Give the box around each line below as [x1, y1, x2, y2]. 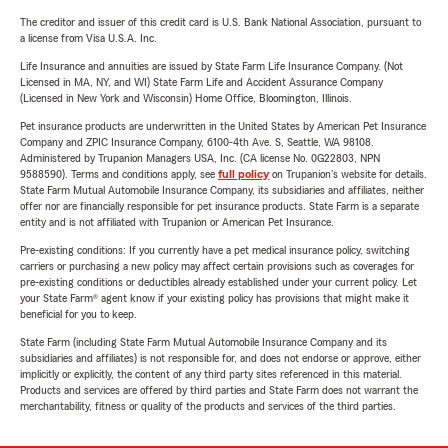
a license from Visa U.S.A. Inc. [20, 32, 157, 44]
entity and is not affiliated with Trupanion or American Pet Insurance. [20, 216, 334, 228]
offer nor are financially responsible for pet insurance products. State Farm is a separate [20, 200, 419, 212]
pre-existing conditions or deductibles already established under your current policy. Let [20, 276, 417, 288]
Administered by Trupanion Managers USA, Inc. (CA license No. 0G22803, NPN [20, 152, 380, 164]
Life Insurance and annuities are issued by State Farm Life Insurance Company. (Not [20, 60, 403, 72]
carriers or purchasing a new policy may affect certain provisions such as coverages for [20, 260, 414, 272]
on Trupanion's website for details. [269, 168, 427, 180]
